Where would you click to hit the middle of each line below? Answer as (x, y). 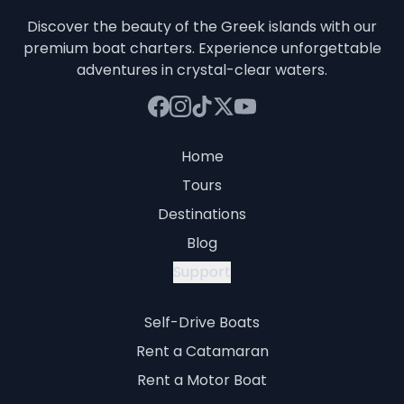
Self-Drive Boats (202, 322)
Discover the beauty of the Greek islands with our (202, 26)
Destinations (202, 214)
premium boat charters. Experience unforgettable (202, 48)
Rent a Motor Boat (202, 380)
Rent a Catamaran (202, 351)
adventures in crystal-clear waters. (202, 69)
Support (202, 271)
